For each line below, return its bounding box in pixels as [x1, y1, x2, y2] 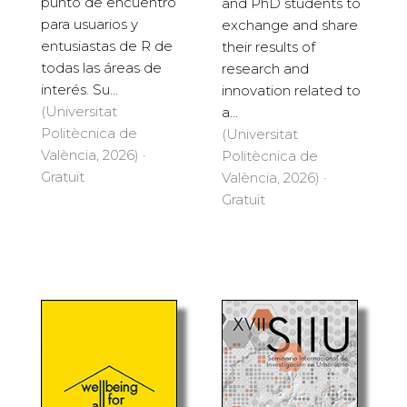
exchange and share [222, 15, 358, 34]
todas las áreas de [41, 58, 162, 76]
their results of [222, 37, 315, 55]
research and [222, 59, 309, 77]
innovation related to [222, 81, 361, 99]
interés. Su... [41, 80, 118, 98]
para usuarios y [41, 15, 138, 33]
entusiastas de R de [41, 36, 173, 55]
